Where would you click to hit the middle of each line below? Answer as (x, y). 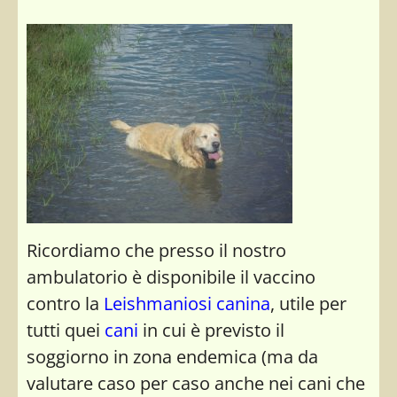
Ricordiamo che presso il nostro (156, 250)
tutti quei (66, 330)
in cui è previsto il (211, 330)
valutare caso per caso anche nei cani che (196, 383)
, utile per (308, 303)
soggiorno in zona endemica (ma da (172, 356)
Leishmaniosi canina (187, 303)
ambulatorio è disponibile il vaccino (171, 276)
